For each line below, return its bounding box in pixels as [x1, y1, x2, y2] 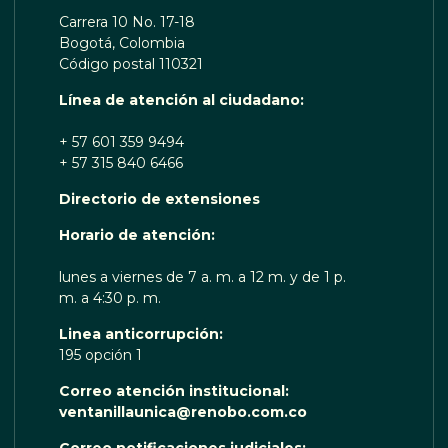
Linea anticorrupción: [58, 325, 227, 344]
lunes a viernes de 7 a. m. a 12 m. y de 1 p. [58, 268, 346, 287]
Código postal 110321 [58, 55, 203, 74]
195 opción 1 [58, 346, 142, 365]
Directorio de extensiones [58, 190, 260, 209]
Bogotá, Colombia [58, 34, 185, 53]
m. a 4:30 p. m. [58, 289, 161, 308]
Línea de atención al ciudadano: [58, 91, 308, 110]
